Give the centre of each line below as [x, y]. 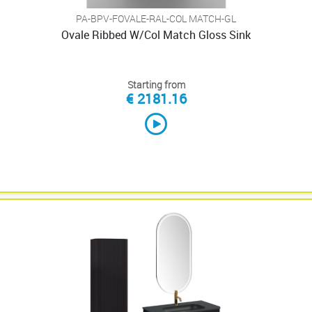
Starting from [156, 85]
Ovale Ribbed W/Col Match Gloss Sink [156, 35]
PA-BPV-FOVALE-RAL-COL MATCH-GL [156, 18]
